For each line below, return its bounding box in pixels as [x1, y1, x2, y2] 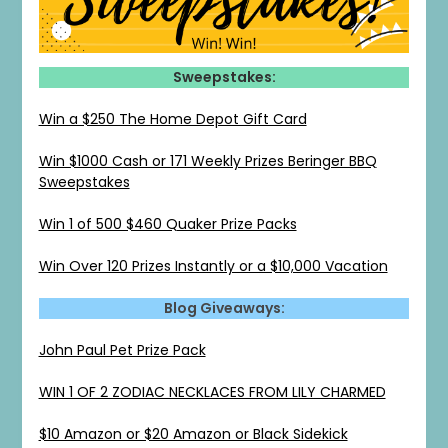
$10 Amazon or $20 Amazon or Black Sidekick [38, 423, 348, 444]
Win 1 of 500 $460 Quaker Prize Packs [38, 213, 297, 234]
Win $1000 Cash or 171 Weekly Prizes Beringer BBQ [38, 150, 377, 171]
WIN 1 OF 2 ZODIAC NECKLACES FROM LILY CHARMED [38, 381, 386, 402]
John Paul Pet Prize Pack [38, 339, 206, 360]
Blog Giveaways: [163, 297, 285, 318]
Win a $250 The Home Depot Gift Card [38, 108, 307, 129]
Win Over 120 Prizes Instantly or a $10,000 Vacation [38, 255, 388, 276]
